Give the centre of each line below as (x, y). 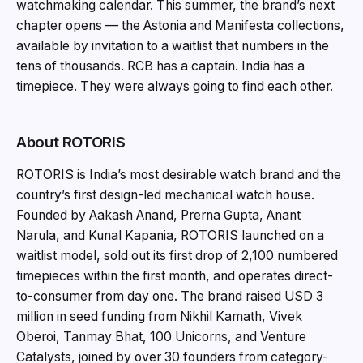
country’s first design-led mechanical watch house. (165, 195)
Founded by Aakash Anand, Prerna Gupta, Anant (158, 216)
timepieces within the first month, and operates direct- (175, 276)
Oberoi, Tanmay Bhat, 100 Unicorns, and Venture (161, 337)
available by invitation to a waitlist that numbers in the (173, 46)
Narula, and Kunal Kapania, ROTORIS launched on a (170, 236)
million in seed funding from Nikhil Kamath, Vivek (159, 317)
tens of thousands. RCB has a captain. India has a (160, 66)
